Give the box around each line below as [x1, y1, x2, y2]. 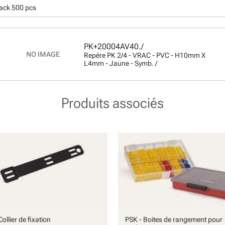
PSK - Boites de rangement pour [125, 215, 222, 224]
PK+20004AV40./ [84, 41, 144, 51]
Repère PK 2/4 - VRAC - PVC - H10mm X [84, 51, 206, 59]
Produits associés [61, 95, 164, 112]
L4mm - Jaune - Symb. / [84, 59, 158, 67]
